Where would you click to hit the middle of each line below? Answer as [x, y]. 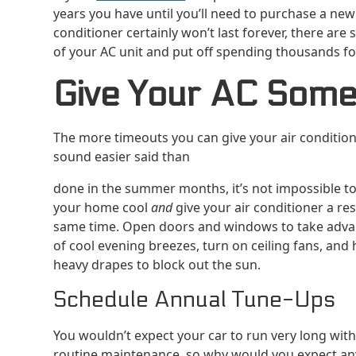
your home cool [103, 208]
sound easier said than [122, 157]
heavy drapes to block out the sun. [157, 265]
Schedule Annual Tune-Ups [195, 300]
